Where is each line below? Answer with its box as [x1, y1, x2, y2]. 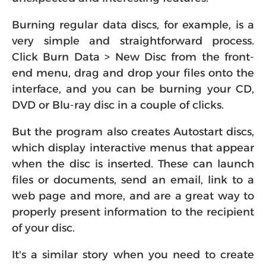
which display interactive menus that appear [12, 141, 254, 154]
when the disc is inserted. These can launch [12, 157, 254, 170]
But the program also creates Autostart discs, [12, 125, 254, 138]
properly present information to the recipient [12, 205, 254, 218]
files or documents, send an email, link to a [12, 173, 254, 186]
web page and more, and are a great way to [12, 189, 254, 202]
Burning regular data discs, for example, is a [12, 18, 254, 31]
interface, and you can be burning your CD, [12, 83, 254, 96]
